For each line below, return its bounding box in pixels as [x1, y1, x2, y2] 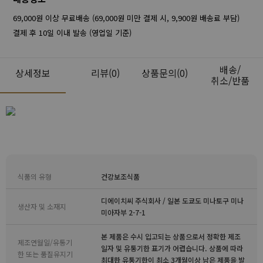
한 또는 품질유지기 [18, 249, 73, 259]
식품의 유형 [18, 171, 52, 181]
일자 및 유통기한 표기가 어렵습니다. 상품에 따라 [101, 243, 243, 253]
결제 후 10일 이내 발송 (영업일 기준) [12, 27, 131, 38]
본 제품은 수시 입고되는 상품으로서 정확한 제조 [101, 231, 241, 241]
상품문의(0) [141, 66, 188, 80]
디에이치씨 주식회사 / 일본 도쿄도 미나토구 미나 [101, 195, 244, 205]
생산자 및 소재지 [18, 201, 66, 211]
